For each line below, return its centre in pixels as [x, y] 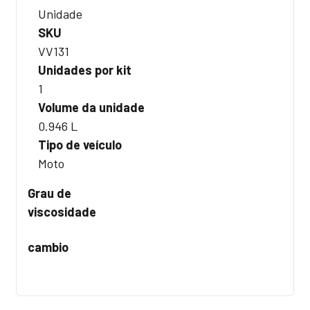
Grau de [49, 193]
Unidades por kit [85, 70]
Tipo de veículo [80, 144]
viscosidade [62, 211]
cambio [48, 247]
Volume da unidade [91, 107]
